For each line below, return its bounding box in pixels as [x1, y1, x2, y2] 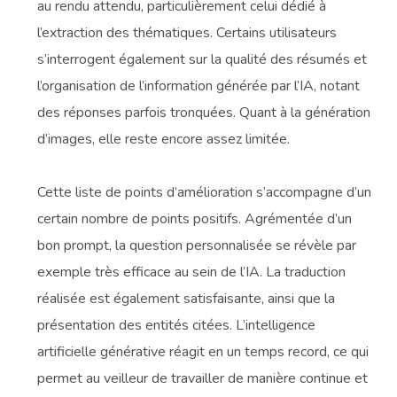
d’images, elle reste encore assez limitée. [37, 129, 291, 150]
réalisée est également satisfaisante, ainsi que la [37, 289, 336, 309]
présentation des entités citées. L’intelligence [37, 315, 316, 336]
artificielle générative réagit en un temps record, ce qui [37, 342, 370, 362]
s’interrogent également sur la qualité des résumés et [37, 50, 368, 70]
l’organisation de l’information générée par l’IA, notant [37, 76, 361, 97]
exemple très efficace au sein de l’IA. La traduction [37, 262, 346, 283]
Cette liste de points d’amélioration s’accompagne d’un [37, 183, 372, 203]
